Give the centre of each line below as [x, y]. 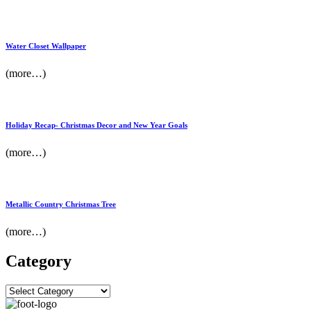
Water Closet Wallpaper [46, 45]
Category [39, 261]
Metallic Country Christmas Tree [61, 204]
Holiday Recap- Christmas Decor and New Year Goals [96, 125]
